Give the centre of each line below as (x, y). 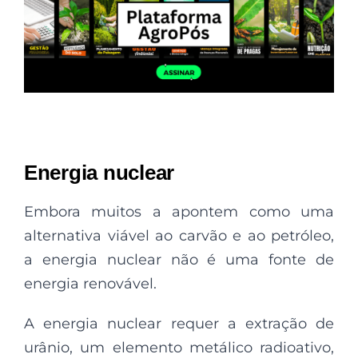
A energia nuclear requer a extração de (179, 323)
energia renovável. (90, 283)
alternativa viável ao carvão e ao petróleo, (179, 235)
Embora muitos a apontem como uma (179, 211)
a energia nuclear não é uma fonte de (179, 259)
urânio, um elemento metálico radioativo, (179, 347)
